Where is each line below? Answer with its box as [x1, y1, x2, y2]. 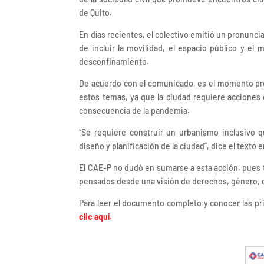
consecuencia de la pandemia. [79, 105, 190, 116]
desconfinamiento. [79, 57, 150, 67]
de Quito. [79, 8, 113, 18]
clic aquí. [79, 212, 113, 222]
